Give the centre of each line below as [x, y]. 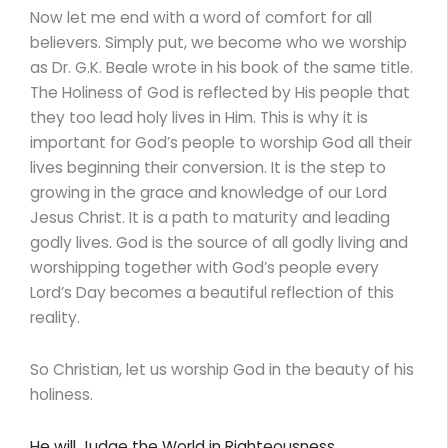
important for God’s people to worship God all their [221, 142]
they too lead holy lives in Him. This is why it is [199, 117]
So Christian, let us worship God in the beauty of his [222, 369]
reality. [55, 317]
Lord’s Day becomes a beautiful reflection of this [212, 292]
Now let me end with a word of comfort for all [201, 17]
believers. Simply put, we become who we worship [218, 42]
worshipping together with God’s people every [204, 267]
